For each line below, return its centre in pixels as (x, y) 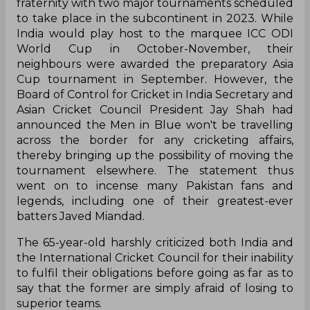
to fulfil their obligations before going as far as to (155, 273)
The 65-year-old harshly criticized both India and (155, 243)
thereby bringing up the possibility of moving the (155, 156)
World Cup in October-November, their (155, 49)
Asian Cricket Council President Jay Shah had (155, 110)
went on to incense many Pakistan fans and (155, 186)
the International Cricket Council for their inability (155, 258)
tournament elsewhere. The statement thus (155, 171)
